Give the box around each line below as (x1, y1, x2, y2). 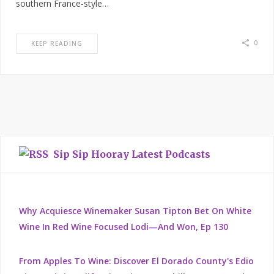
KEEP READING (31, 39, 83, 48)
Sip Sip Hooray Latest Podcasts (53, 148, 210, 161)
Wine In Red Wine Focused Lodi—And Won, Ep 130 (19, 221, 228, 233)
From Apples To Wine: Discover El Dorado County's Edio (19, 255, 254, 267)
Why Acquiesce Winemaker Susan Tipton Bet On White (19, 205, 251, 217)
